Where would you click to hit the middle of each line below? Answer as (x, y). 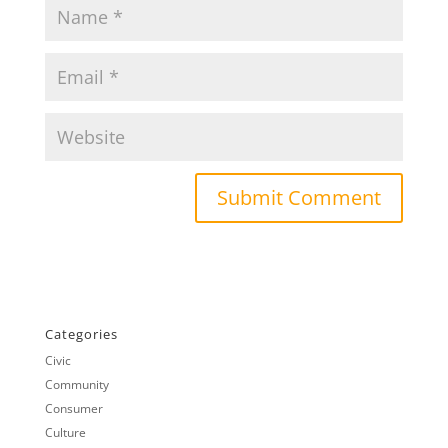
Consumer (73, 408)
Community (76, 384)
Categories (81, 333)
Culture (65, 432)
